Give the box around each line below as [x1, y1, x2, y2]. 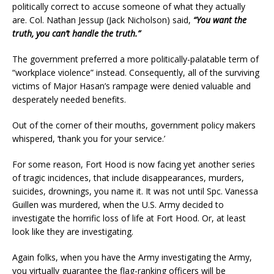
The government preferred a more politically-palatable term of [12, 53, 259, 65]
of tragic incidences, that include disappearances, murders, [12, 171, 244, 183]
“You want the [193, 13, 246, 26]
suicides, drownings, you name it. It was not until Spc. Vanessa [12, 185, 258, 197]
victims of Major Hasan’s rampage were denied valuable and [12, 80, 251, 92]
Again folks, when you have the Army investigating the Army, [12, 251, 252, 263]
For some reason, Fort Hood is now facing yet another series [12, 158, 255, 170]
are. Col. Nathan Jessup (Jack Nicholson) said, [12, 13, 193, 26]
